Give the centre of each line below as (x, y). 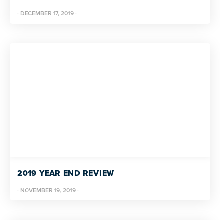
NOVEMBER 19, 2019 (48, 190)
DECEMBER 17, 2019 (47, 13)
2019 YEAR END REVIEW (66, 173)
